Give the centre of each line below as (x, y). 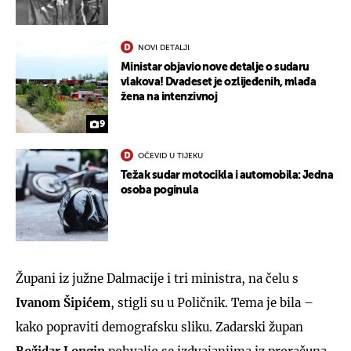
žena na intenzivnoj (169, 97)
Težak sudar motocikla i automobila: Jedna (227, 175)
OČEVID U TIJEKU (170, 156)
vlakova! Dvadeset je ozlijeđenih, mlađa (219, 82)
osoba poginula (160, 190)
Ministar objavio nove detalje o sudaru (215, 67)
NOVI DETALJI (164, 47)
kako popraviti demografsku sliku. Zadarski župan (159, 327)
